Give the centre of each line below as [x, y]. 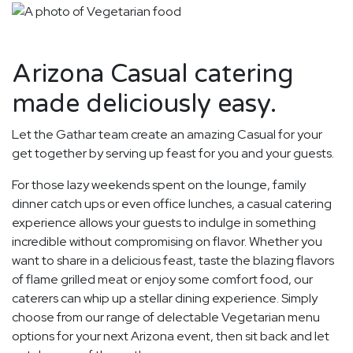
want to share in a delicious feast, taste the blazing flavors [173, 260]
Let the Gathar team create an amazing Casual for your [167, 134]
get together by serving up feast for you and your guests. [173, 153]
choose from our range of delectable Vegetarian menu [166, 317]
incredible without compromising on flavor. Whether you [167, 241]
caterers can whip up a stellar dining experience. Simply [165, 298]
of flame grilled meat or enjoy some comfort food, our [162, 279]
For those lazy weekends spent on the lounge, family [159, 184]
